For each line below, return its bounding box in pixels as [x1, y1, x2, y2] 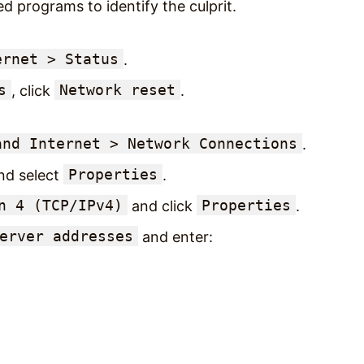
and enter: [138, 227, 213, 245]
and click [128, 197, 197, 214]
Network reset [59, 80, 175, 98]
